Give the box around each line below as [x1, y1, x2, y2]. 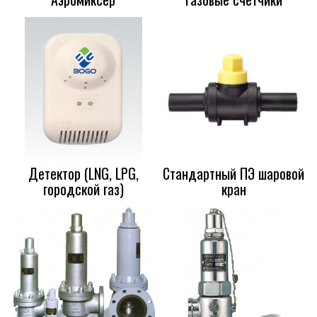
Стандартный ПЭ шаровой [163, 163, 305, 185]
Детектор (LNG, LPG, [28, 163, 139, 185]
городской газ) [42, 178, 124, 200]
